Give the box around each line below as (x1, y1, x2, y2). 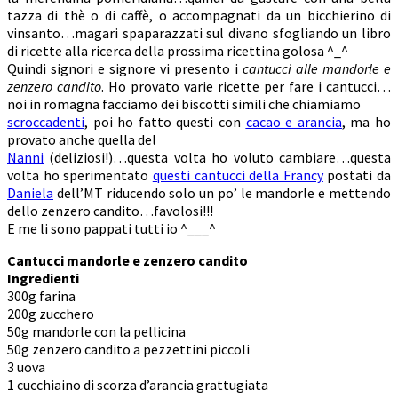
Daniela (7, 184, 53, 203)
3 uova (7, 358, 45, 377)
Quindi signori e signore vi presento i (7, 60, 243, 78)
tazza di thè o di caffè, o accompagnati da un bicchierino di (7, 6, 391, 25)
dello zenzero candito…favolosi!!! (7, 202, 216, 220)
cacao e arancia (245, 113, 342, 131)
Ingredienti (7, 269, 79, 288)
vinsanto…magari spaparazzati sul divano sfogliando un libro (7, 24, 391, 43)
